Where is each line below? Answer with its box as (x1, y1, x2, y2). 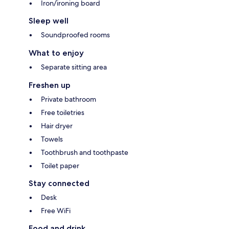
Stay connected (29, 178, 89, 189)
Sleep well (29, 16, 68, 26)
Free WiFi (41, 206, 71, 216)
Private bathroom (41, 95, 96, 104)
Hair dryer (41, 121, 73, 131)
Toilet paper (41, 161, 79, 171)
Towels (41, 134, 63, 144)
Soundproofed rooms (41, 30, 110, 40)
